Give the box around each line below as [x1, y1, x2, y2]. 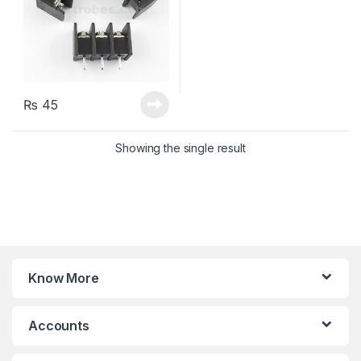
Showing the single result [115, 141, 246, 156]
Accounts [28, 317, 89, 334]
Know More [28, 270, 99, 287]
